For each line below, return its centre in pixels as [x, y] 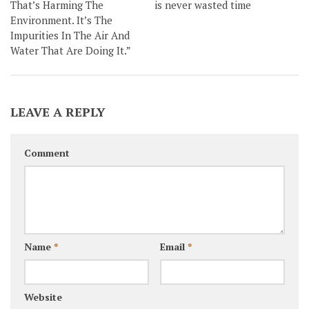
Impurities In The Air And [70, 35]
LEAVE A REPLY [58, 112]
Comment [47, 153]
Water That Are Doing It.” [71, 50]
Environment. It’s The [61, 20]
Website [43, 297]
